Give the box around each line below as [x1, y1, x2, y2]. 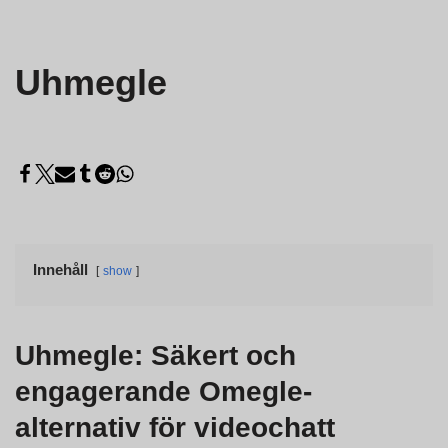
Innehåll [33, 261, 88, 279]
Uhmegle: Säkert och [15, 340, 296, 372]
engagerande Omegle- [15, 376, 312, 408]
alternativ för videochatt [15, 412, 335, 444]
